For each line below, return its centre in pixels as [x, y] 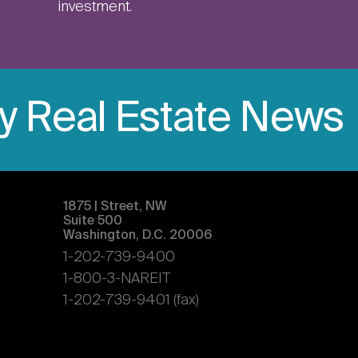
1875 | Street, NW [115, 207]
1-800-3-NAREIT [116, 279]
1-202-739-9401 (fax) [131, 301]
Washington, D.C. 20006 [137, 236]
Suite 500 [92, 222]
